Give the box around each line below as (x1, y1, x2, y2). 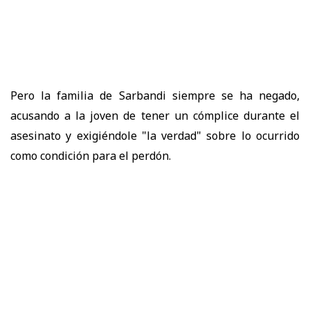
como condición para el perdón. (10, 148, 171, 164)
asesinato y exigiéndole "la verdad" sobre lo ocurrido (10, 128, 300, 144)
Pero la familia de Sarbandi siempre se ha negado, (10, 88, 300, 104)
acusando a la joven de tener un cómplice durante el (10, 108, 300, 124)
